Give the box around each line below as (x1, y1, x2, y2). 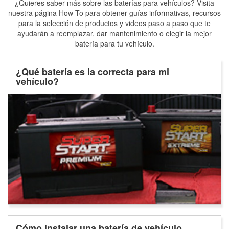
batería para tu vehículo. (75, 38, 154, 49)
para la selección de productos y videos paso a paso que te (18, 17, 211, 28)
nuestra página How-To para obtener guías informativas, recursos (8, 7, 221, 18)
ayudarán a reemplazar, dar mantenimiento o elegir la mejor (17, 28, 212, 38)
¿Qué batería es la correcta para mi (16, 64, 169, 78)
